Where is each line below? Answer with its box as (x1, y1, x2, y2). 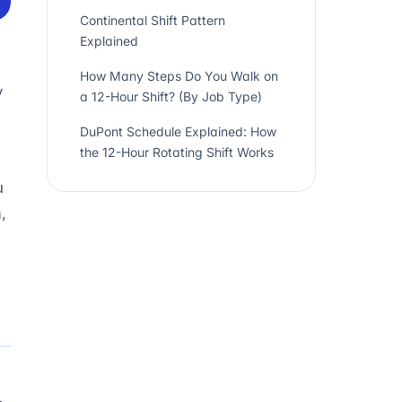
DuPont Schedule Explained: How (80, 124, 276, 139)
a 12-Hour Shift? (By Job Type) (80, 89, 262, 104)
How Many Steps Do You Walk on (80, 68, 278, 83)
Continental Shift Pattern (80, 13, 225, 28)
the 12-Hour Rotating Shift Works (80, 144, 274, 160)
